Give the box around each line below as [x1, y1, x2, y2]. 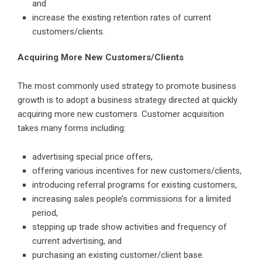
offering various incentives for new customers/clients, [32, 166, 242, 177]
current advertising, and [32, 236, 122, 247]
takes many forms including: [18, 123, 126, 134]
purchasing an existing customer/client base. [32, 250, 204, 261]
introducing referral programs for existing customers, [32, 180, 237, 191]
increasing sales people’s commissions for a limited [32, 194, 231, 205]
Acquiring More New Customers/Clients [18, 52, 184, 63]
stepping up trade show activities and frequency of [32, 222, 227, 233]
